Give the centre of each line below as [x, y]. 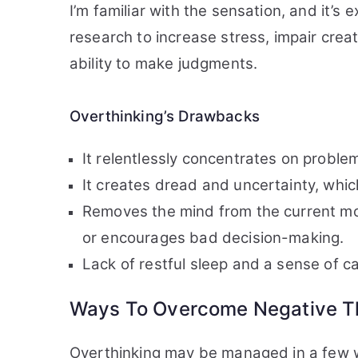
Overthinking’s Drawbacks [165, 116]
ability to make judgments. [164, 64]
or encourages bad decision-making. [213, 238]
